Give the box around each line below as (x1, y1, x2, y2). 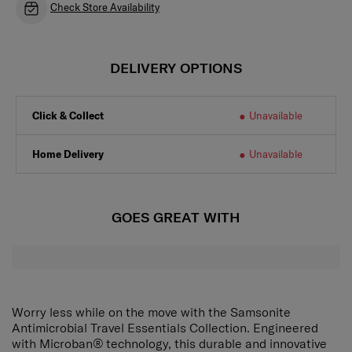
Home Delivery (32, 147, 104, 160)
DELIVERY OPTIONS (110, 58, 242, 77)
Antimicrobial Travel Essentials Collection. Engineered (12, 319, 318, 335)
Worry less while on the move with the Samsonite (12, 303, 291, 320)
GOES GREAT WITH (112, 207, 240, 226)
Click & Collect (32, 108, 104, 122)
